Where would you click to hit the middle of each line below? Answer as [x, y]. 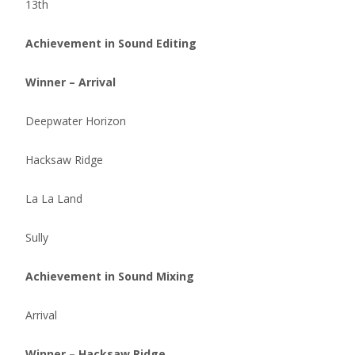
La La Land [54, 198]
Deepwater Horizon [76, 121]
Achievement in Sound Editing [111, 43]
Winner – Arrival [71, 82]
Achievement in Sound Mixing [110, 276]
